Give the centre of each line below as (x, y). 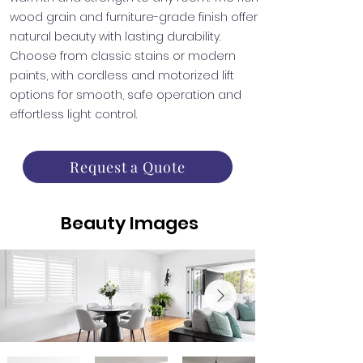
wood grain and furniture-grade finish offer (134, 17)
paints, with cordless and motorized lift (122, 75)
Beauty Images (129, 223)
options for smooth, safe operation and (126, 95)
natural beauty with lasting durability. (115, 36)
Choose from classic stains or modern (123, 56)
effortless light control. (73, 114)
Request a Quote (128, 167)
